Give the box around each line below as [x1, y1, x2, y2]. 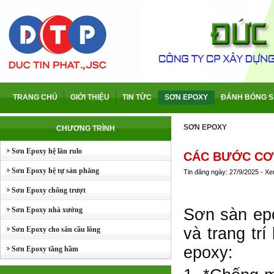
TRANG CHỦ [13, 93, 57, 102]
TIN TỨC [122, 93, 152, 102]
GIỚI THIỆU [70, 93, 109, 102]
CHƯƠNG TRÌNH [56, 124, 115, 133]
